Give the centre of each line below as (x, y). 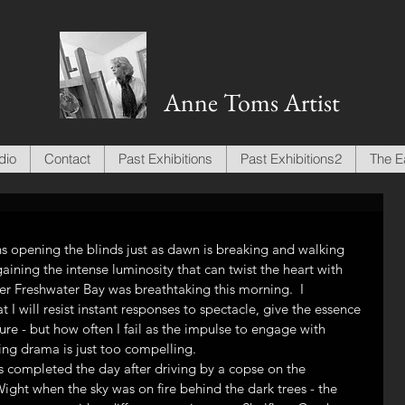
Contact (67, 159)
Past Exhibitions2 (291, 159)
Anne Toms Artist (252, 102)
